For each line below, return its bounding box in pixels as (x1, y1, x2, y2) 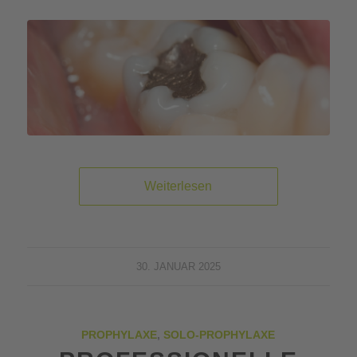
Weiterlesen (144, 179, 213, 194)
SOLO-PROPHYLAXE (163, 328, 276, 342)
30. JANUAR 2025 (135, 261, 221, 273)
